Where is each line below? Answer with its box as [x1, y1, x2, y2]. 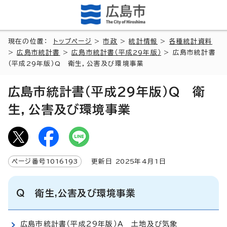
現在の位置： [8, 37, 53, 45]
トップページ [53, 37, 92, 45]
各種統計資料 [169, 37, 213, 45]
